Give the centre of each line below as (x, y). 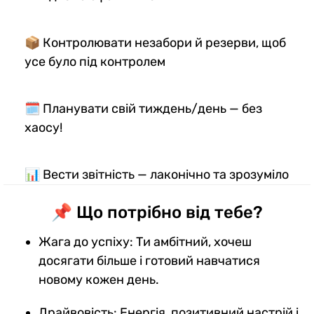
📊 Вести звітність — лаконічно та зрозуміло (157, 174)
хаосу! (43, 127)
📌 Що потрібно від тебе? (157, 212)
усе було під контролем (95, 61)
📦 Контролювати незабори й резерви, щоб (155, 42)
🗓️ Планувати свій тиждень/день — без (143, 108)
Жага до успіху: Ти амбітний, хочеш (145, 241)
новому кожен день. (99, 279)
